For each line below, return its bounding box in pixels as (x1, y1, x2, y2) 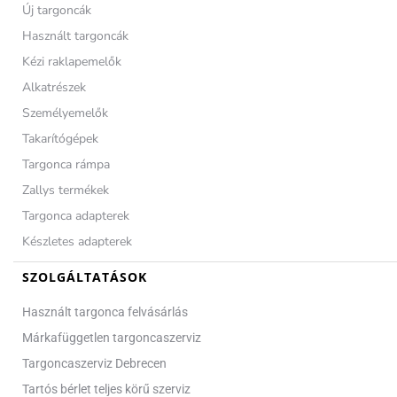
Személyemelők (22, 104, 108, 121)
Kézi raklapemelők (22, 52, 121, 70)
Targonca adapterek (22, 206, 129, 224)
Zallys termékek (22, 181, 109, 198)
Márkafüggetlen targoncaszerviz (22, 330, 201, 345)
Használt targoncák (22, 27, 128, 44)
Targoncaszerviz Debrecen (22, 355, 167, 370)
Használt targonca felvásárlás (22, 304, 188, 319)
